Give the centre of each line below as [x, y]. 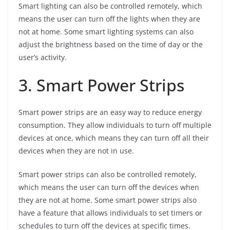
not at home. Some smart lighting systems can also [106, 32]
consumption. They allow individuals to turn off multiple [115, 125]
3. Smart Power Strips [101, 85]
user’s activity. [43, 57]
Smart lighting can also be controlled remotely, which [110, 6]
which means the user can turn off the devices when [109, 187]
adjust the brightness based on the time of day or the [111, 45]
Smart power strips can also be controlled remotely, [108, 175]
